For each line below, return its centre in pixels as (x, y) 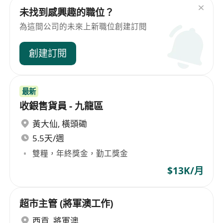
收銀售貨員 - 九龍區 (61, 106)
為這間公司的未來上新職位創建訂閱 (83, 27)
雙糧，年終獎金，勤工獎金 (80, 154)
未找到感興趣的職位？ (67, 12)
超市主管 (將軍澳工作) (66, 203)
